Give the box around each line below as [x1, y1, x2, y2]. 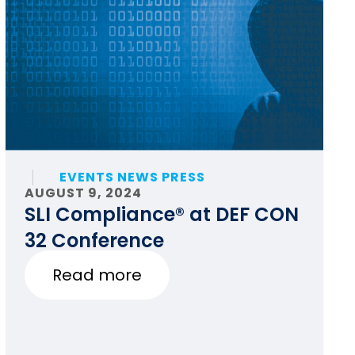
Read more [52, 264, 142, 287]
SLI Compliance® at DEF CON [24, 201, 299, 227]
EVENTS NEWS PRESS [59, 168, 205, 186]
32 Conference [24, 227, 164, 254]
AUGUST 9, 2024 [24, 184, 142, 202]
